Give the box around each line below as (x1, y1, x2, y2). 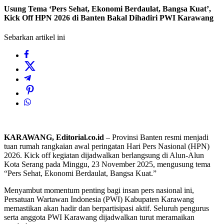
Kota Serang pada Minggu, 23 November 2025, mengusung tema (4, 160, 210, 169)
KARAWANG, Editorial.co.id (4, 133, 104, 142)
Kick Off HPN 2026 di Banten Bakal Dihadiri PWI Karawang (4, 13, 213, 22)
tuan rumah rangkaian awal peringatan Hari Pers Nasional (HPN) (4, 142, 209, 151)
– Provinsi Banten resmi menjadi (104, 133, 208, 142)
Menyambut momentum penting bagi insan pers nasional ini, (4, 186, 194, 195)
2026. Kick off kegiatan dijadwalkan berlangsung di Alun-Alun (4, 151, 204, 160)
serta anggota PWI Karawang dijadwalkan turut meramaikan (4, 213, 194, 222)
